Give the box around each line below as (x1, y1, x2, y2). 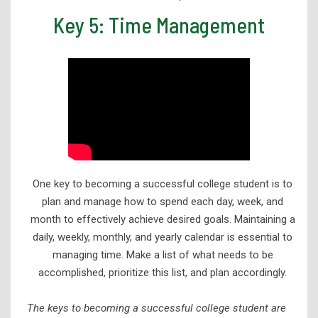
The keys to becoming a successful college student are (26, 301, 286, 314)
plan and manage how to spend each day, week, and (42, 194, 283, 208)
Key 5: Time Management (53, 11, 265, 38)
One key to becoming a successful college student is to (33, 177, 292, 190)
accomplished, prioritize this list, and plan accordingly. (38, 265, 287, 279)
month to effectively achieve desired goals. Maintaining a (30, 212, 295, 226)
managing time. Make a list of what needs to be (52, 248, 273, 261)
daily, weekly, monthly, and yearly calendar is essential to (33, 230, 292, 243)
